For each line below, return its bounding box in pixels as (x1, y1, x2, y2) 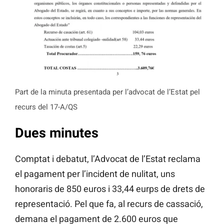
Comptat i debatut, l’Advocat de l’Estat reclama (15, 153, 200, 164)
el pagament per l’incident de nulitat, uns (15, 168, 175, 179)
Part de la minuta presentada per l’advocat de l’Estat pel (15, 87, 200, 96)
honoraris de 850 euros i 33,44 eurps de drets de (15, 183, 205, 194)
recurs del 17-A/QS (15, 102, 77, 111)
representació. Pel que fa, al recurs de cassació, (15, 198, 203, 209)
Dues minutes (15, 124, 98, 141)
